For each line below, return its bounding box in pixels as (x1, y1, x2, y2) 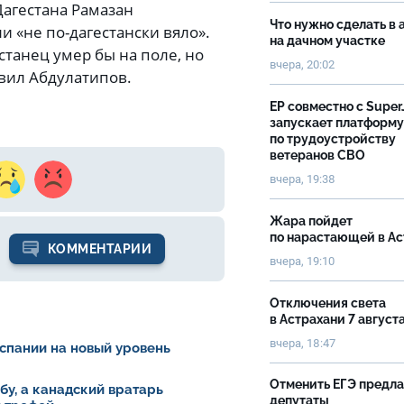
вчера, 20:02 (270, 58, 335, 71)
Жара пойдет (270, 214, 353, 228)
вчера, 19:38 (270, 172, 335, 186)
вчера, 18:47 (270, 336, 335, 350)
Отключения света (270, 296, 386, 310)
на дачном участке (270, 33, 388, 48)
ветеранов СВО (270, 148, 365, 162)
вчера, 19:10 (270, 254, 335, 268)
